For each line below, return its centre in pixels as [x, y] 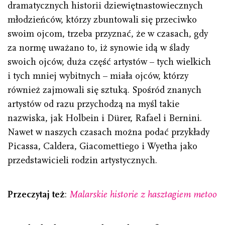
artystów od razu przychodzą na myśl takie [93, 104]
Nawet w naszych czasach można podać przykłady [108, 132]
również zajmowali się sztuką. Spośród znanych [104, 90]
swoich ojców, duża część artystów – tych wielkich [109, 62]
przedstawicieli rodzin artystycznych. [82, 160]
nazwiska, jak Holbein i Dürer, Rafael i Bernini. [105, 118]
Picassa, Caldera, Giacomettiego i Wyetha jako [102, 146]
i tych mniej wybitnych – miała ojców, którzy [98, 76]
